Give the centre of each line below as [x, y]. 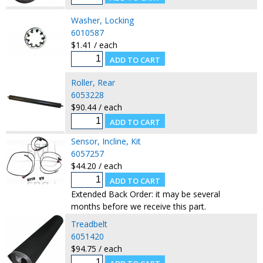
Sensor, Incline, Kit [106, 141]
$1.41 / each [94, 45]
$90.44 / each [96, 107]
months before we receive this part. [138, 206]
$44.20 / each [96, 166]
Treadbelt [89, 224]
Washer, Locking [102, 20]
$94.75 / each [96, 248]
